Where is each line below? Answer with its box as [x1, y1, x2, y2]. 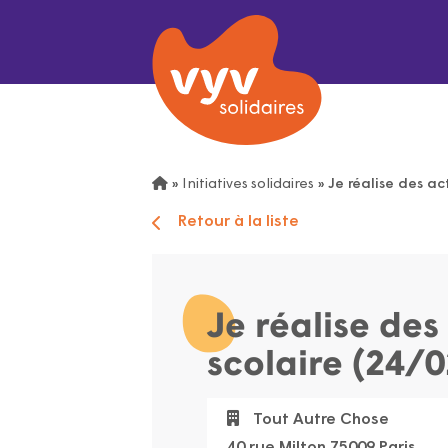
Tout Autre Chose [248, 412, 389, 428]
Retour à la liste [178, 214, 299, 230]
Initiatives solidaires [182, 177, 314, 192]
